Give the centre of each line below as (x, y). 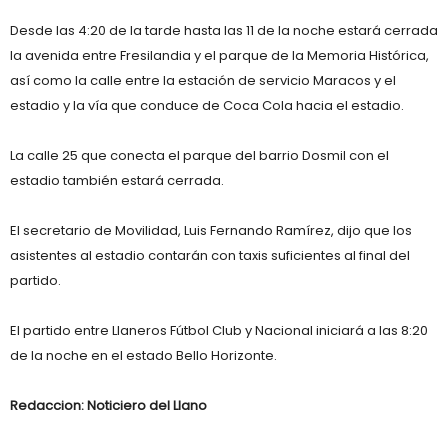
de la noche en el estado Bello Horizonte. (143, 356)
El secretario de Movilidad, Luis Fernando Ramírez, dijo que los (211, 231)
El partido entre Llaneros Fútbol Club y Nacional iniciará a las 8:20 (219, 331)
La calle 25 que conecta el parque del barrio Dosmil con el (199, 156)
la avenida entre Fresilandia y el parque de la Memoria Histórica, (219, 56)
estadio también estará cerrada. (117, 181)
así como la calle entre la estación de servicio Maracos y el (203, 81)
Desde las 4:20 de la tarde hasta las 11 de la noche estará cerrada (224, 31)
